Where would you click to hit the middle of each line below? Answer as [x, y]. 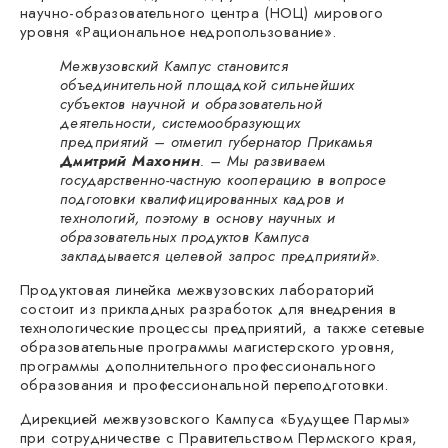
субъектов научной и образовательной [191, 104]
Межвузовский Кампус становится [174, 66]
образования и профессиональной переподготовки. [204, 385]
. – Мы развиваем [263, 161]
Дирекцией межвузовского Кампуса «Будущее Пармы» [215, 418]
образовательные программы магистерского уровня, [208, 347]
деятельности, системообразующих [180, 123]
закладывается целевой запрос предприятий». [220, 256]
